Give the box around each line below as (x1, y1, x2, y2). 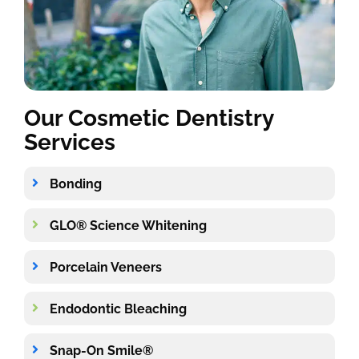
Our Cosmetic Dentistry (24, 105, 273, 132)
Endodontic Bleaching (50, 301, 187, 317)
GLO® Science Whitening (50, 217, 207, 233)
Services (24, 129, 115, 156)
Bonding (50, 175, 102, 192)
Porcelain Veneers (50, 259, 162, 275)
